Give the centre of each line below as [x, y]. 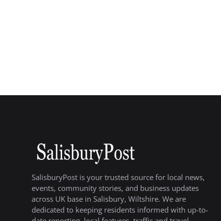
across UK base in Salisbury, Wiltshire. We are [109, 199]
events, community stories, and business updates [115, 188]
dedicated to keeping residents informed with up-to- [120, 209]
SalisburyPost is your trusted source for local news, [118, 177]
